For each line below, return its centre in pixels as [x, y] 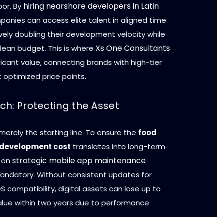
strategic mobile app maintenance [79, 160]
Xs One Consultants [133, 48]
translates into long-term [118, 146]
